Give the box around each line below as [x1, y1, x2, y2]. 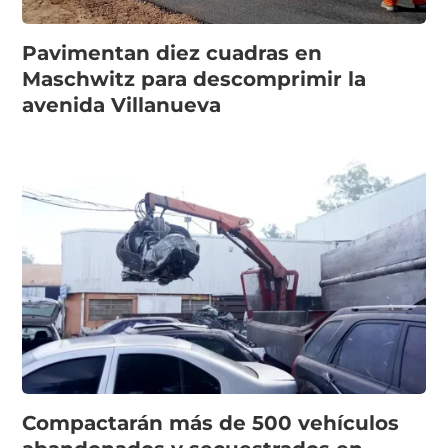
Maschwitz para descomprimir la [22, 66, 367, 91]
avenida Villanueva [22, 92, 222, 117]
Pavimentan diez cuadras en [22, 40, 323, 65]
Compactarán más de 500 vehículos [22, 410, 400, 435]
